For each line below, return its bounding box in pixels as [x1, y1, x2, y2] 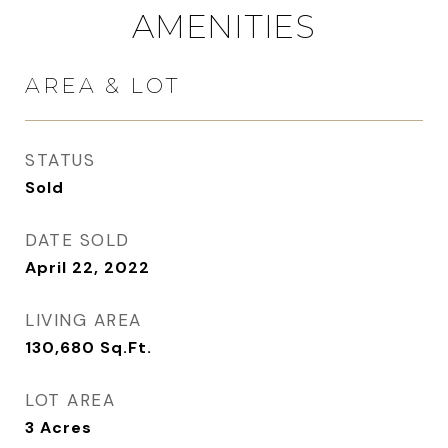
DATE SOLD [25, 229, 130, 252]
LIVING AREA [25, 309, 142, 332]
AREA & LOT [25, 73, 180, 99]
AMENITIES [132, 7, 316, 47]
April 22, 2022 [25, 257, 150, 279]
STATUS [25, 149, 95, 172]
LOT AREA [25, 389, 115, 412]
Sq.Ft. [100, 337, 152, 359]
